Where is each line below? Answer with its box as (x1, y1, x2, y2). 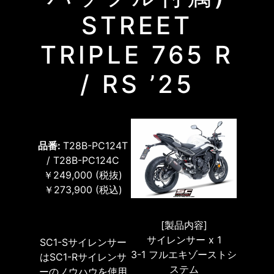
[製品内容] (160, 218, 207, 231)
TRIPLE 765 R (40, 40, 234, 70)
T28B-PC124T (63, 139, 128, 152)
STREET (81, 10, 193, 40)
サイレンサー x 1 (146, 233, 221, 246)
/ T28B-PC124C (46, 154, 119, 166)
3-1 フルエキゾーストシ (131, 248, 237, 261)
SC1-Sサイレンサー (39, 236, 127, 248)
